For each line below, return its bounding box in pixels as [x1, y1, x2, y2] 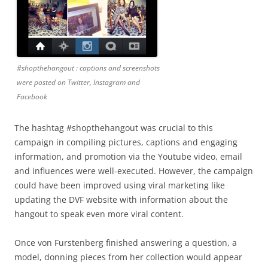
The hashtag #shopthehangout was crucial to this [14, 121, 213, 133]
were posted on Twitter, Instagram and [17, 77, 140, 87]
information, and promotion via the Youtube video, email [14, 150, 242, 162]
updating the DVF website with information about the [14, 193, 228, 205]
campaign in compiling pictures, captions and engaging [14, 136, 237, 148]
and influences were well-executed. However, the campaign [14, 165, 253, 176]
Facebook [17, 91, 47, 102]
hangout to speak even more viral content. [14, 208, 184, 220]
